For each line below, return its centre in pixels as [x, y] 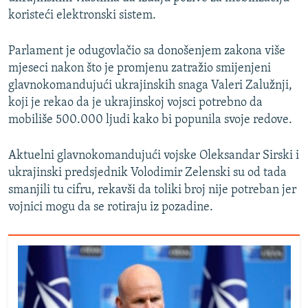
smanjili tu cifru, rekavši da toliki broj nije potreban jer [152, 190]
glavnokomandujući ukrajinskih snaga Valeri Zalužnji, [150, 86]
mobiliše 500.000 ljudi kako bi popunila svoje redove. [150, 120]
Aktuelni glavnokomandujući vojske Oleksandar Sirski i [154, 156]
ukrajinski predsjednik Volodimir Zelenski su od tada [147, 173]
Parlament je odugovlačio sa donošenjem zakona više [147, 52]
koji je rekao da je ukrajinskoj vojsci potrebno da [135, 103]
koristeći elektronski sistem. [82, 16]
